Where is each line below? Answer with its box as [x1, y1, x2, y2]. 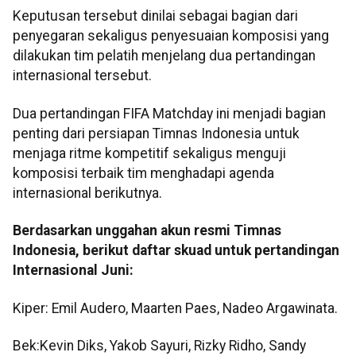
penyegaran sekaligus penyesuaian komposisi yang [13, 28, 329, 44]
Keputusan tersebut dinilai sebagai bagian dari [13, 8, 298, 25]
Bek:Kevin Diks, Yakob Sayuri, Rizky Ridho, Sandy [13, 338, 306, 354]
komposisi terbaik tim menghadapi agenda [13, 164, 274, 181]
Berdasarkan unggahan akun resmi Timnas [13, 222, 281, 239]
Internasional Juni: [13, 262, 133, 279]
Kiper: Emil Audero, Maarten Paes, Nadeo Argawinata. [13, 300, 338, 316]
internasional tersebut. [13, 68, 152, 84]
